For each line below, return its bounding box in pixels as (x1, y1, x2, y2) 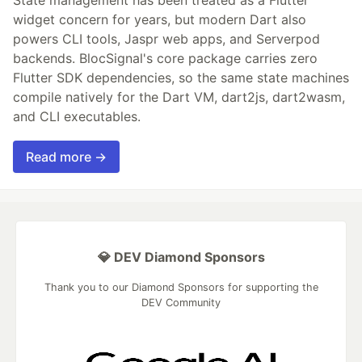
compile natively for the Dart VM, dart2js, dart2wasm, (13, 88, 345, 105)
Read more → (26, 148, 107, 165)
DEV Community (141, 296, 221, 309)
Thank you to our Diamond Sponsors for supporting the (44, 280, 318, 293)
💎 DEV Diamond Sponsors (97, 248, 265, 265)
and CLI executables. (13, 107, 141, 124)
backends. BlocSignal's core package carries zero (13, 49, 318, 66)
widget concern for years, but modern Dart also (13, 11, 306, 27)
